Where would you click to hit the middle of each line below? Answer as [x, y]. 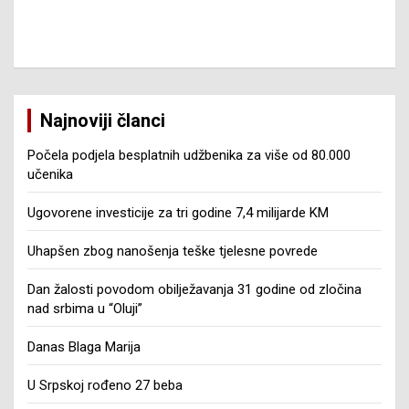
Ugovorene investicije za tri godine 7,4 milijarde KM [178, 212]
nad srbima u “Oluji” [85, 308]
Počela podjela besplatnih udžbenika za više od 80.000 [189, 155]
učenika [50, 174]
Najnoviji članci [103, 120]
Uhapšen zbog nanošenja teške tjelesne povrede [173, 251]
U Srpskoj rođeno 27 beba [105, 385]
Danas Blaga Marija [84, 346]
